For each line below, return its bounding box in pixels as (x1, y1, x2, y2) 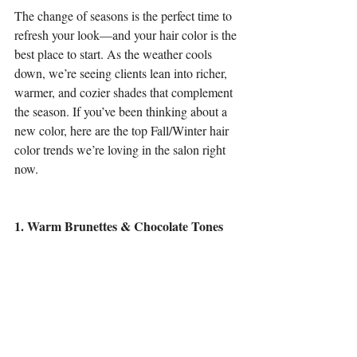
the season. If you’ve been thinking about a (14, 103, 230, 120)
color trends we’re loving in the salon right (14, 141, 229, 158)
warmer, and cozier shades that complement (14, 84, 236, 100)
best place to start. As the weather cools (14, 45, 215, 62)
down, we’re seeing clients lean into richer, (14, 65, 230, 81)
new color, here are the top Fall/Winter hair (14, 122, 232, 139)
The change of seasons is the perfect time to (14, 7, 235, 24)
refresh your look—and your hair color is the (14, 26, 240, 43)
